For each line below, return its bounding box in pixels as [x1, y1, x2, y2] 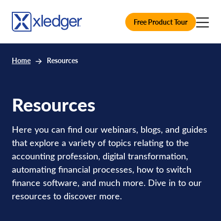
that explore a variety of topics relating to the [12, 137, 189, 148]
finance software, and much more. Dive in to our [12, 177, 202, 188]
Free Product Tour [134, 17, 187, 27]
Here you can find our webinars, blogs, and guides [12, 123, 207, 135]
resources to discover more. [12, 190, 122, 202]
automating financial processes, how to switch [12, 163, 191, 175]
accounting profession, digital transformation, [12, 150, 188, 162]
